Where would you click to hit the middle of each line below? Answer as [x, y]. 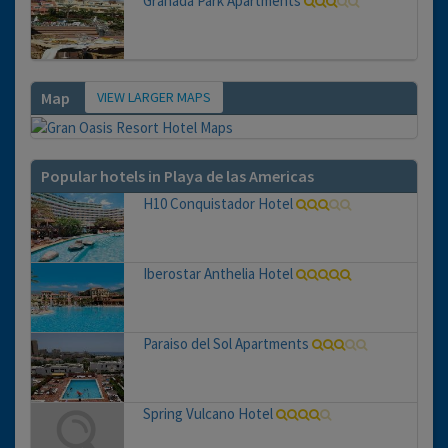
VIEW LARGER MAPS [154, 97]
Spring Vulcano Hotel [207, 414]
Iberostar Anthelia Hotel [217, 274]
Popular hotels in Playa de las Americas [177, 176]
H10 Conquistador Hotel [217, 204]
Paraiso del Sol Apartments [225, 344]
